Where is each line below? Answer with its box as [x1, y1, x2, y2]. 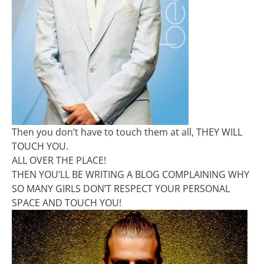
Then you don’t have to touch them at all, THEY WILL [12, 126, 242, 138]
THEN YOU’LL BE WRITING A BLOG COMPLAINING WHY [12, 168, 249, 181]
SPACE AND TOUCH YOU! [12, 196, 121, 209]
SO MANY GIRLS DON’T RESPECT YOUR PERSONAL [12, 182, 230, 195]
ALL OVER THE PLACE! [12, 154, 106, 167]
